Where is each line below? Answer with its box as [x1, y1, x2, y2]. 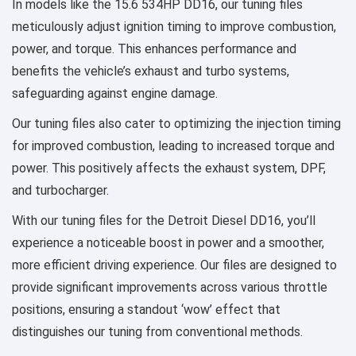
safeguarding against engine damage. [12, 85, 218, 101]
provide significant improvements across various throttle [12, 279, 327, 295]
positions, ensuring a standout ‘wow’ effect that [12, 301, 281, 317]
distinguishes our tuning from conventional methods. [12, 323, 303, 339]
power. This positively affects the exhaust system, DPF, [12, 160, 326, 176]
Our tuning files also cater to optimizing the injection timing [12, 115, 341, 131]
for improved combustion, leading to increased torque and [12, 137, 335, 153]
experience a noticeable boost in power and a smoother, [12, 234, 324, 250]
